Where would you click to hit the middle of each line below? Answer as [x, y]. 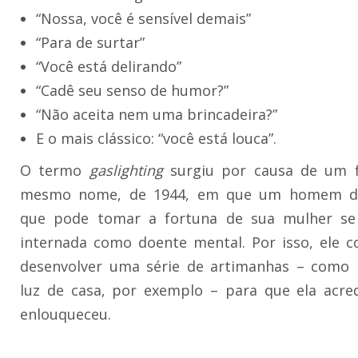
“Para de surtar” [90, 42]
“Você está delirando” [109, 66]
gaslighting [126, 170]
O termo [55, 170]
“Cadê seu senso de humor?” [132, 90]
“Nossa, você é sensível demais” [143, 18]
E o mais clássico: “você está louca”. [156, 138]
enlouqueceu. [66, 314]
